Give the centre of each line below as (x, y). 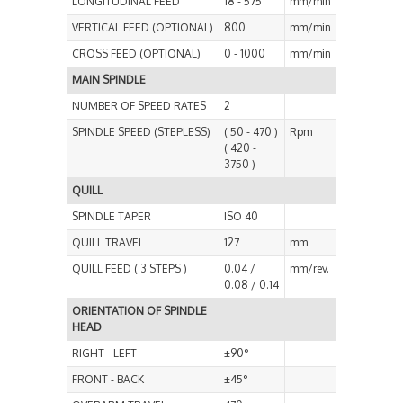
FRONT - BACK (108, 380)
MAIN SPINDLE (109, 80)
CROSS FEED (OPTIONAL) (136, 54)
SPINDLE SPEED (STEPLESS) (141, 132)
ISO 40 (241, 217)
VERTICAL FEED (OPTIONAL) (143, 28)
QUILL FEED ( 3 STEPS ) (130, 269)
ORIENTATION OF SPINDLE (139, 311)
